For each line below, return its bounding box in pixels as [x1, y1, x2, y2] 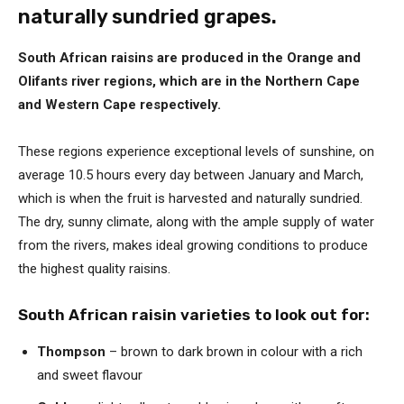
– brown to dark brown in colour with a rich [106, 343, 363, 360]
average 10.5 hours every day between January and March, [18, 166, 363, 183]
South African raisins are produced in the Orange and [18, 49, 361, 66]
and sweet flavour [37, 366, 142, 383]
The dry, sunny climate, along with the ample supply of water [18, 213, 374, 230]
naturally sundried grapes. [18, 4, 277, 29]
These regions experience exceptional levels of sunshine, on [18, 142, 374, 160]
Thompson [37, 343, 106, 360]
